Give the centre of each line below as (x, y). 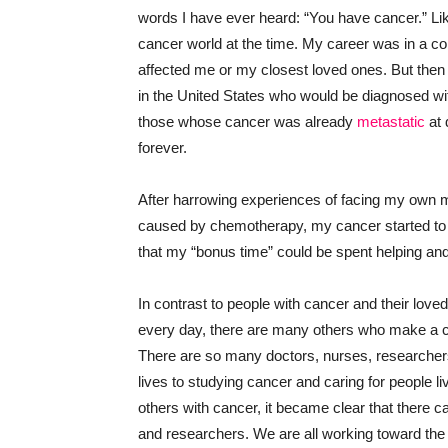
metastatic (391, 121)
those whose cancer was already (247, 121)
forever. (162, 147)
